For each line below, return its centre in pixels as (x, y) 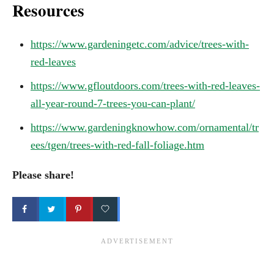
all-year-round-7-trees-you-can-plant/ (113, 103)
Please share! (43, 175)
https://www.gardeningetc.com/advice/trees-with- (140, 44)
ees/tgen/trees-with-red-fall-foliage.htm (117, 145)
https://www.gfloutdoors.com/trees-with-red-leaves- (145, 85)
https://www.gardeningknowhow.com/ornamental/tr (145, 127)
